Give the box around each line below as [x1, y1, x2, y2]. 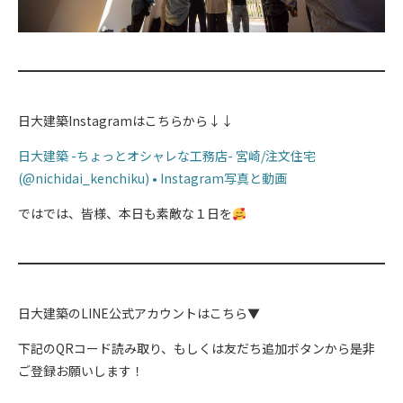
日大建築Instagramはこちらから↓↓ [18, 112, 233, 130]
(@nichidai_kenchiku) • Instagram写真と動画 [18, 169, 287, 188]
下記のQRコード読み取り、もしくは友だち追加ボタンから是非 [18, 339, 375, 358]
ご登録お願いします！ [18, 362, 144, 381]
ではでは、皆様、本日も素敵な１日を [18, 204, 232, 223]
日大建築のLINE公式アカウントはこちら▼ [18, 304, 260, 323]
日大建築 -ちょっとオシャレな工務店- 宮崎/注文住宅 [18, 147, 316, 166]
